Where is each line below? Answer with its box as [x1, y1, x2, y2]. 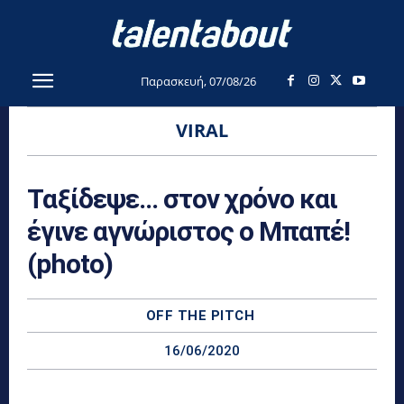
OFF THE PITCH [145, 308, 255, 325]
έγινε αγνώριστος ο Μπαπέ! [27, 215, 350, 247]
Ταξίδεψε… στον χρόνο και [27, 182, 337, 215]
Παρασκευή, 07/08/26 [141, 72, 256, 89]
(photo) [27, 247, 113, 280]
